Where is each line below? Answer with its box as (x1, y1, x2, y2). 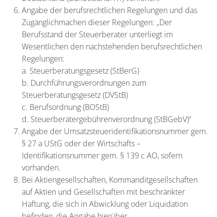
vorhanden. (22, 162, 61, 173)
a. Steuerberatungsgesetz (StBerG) (22, 65, 139, 76)
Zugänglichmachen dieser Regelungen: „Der (22, 17, 172, 28)
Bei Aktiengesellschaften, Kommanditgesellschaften (22, 174, 198, 185)
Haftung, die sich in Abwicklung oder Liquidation (22, 199, 188, 209)
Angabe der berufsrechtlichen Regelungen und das (22, 5, 197, 15)
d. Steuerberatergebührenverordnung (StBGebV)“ (22, 114, 191, 124)
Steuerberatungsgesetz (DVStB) (22, 90, 128, 100)
